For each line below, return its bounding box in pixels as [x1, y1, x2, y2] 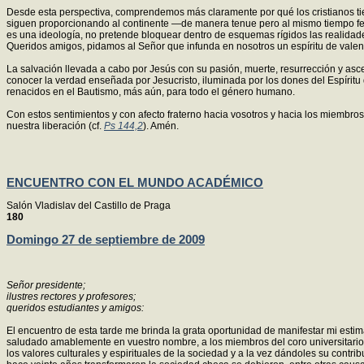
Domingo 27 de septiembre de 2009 [6, 232, 205, 247]
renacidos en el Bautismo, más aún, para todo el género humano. [6, 85, 295, 97]
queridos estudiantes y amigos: [6, 301, 144, 314]
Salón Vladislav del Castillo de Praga [6, 199, 171, 211]
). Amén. [143, 119, 179, 132]
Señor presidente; [6, 279, 85, 291]
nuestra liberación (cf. [6, 119, 104, 132]
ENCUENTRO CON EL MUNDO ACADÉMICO [6, 175, 263, 190]
